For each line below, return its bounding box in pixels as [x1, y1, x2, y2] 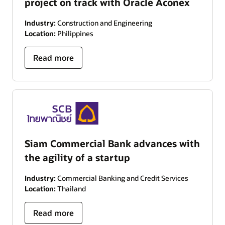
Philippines [56, 29, 93, 39]
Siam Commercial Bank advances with [25, 137, 200, 150]
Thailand [56, 183, 86, 193]
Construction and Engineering [56, 18, 152, 28]
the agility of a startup [25, 151, 130, 164]
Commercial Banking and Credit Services [56, 173, 188, 183]
